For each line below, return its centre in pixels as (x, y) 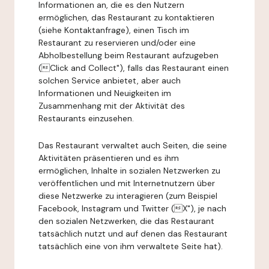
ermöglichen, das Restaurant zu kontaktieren (126, 17)
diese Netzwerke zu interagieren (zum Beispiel (128, 196)
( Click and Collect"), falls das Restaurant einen (134, 68)
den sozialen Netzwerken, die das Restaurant (126, 221)
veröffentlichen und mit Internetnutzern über (127, 183)
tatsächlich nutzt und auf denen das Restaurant (133, 234)
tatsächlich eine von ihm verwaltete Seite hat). (131, 246)
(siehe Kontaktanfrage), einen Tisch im (114, 30)
